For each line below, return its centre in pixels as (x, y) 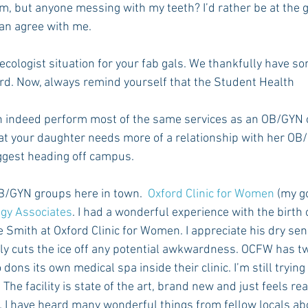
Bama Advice (104, 47)
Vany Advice (190, 47)
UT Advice (269, 47)
